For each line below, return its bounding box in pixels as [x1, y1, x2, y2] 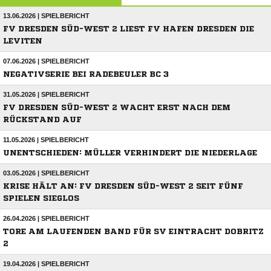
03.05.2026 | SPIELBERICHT [3, 169, 90, 177]
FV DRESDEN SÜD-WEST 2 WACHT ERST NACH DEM [3, 103, 230, 112]
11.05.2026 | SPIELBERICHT [3, 136, 89, 144]
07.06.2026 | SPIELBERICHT [3, 57, 90, 65]
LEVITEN [3, 37, 42, 45]
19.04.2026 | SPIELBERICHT [3, 260, 90, 268]
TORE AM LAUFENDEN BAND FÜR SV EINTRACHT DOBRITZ [3, 227, 264, 236]
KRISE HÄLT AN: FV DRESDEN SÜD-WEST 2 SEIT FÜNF [3, 182, 243, 191]
